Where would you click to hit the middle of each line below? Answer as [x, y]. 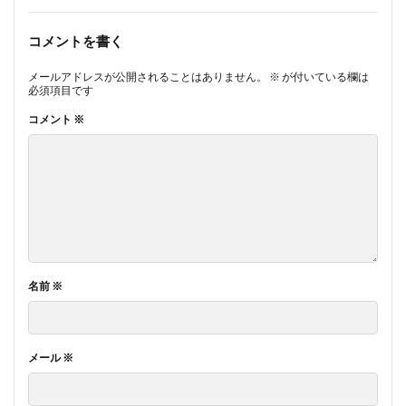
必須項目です [61, 91]
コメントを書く [76, 41]
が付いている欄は [324, 77]
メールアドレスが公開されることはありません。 [148, 77]
